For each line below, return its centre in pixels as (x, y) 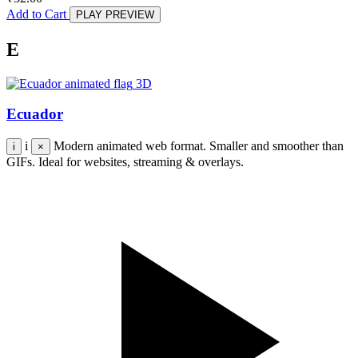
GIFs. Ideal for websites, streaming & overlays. (125, 162)
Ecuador (35, 114)
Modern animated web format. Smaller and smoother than (199, 146)
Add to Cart (38, 14)
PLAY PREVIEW (115, 14)
